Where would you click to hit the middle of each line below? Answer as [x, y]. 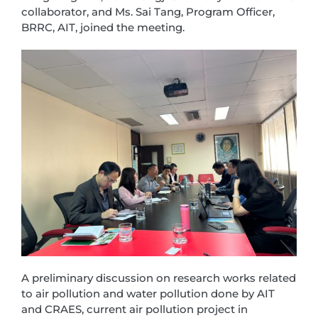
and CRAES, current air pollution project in [135, 309]
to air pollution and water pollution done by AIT [148, 294]
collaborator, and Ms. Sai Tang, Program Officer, [148, 12]
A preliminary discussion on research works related [159, 278]
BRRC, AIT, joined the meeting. [103, 27]
